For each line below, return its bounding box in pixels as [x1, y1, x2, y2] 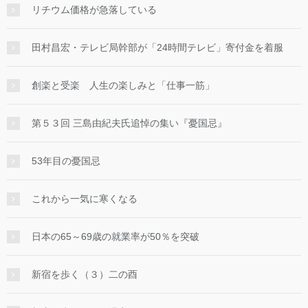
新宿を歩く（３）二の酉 [32, 269, 137, 280]
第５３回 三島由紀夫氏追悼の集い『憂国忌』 [32, 118, 227, 129]
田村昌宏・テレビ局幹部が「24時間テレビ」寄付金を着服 [32, 42, 283, 54]
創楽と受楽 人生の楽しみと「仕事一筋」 [32, 80, 214, 91]
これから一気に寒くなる [32, 193, 137, 205]
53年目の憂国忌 [32, 155, 100, 167]
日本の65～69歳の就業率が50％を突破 [32, 231, 199, 243]
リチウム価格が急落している [32, 4, 157, 16]
